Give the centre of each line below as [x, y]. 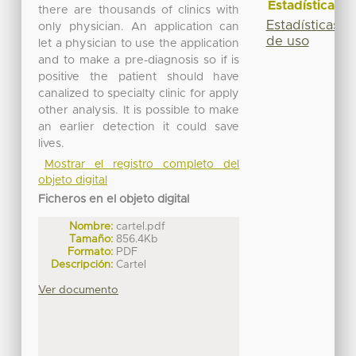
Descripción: [82, 264]
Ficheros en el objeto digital [114, 199]
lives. [52, 143]
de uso [287, 41]
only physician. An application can [139, 27]
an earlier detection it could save [139, 127]
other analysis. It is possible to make [139, 110]
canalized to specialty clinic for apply [139, 93]
